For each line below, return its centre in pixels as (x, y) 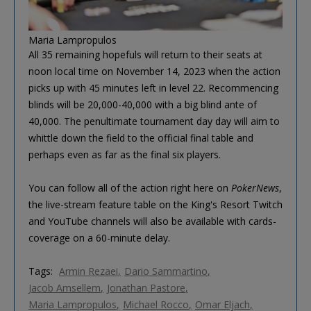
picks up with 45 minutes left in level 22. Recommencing (153, 87)
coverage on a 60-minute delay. (99, 237)
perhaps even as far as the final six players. (125, 154)
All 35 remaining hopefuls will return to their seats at (145, 54)
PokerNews (255, 187)
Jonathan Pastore (146, 287)
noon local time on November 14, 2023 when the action (154, 71)
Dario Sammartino (166, 271)
